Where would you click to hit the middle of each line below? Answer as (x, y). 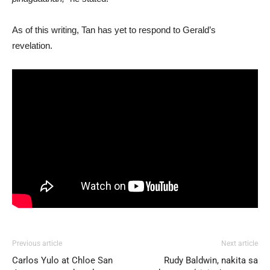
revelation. (32, 45)
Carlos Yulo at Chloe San (62, 261)
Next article (240, 244)
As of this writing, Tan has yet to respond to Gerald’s (114, 30)
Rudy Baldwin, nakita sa (211, 261)
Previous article (37, 244)
